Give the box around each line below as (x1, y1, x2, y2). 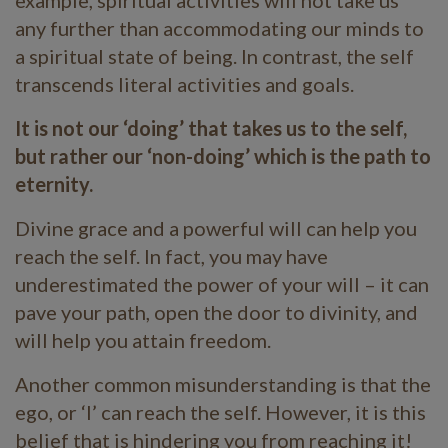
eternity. (15, 171, 93, 196)
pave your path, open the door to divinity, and (15, 299, 418, 324)
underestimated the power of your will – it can (15, 271, 429, 296)
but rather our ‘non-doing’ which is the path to (15, 143, 431, 168)
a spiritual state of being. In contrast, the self (15, 43, 414, 68)
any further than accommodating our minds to (15, 15, 424, 40)
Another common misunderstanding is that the (15, 371, 431, 396)
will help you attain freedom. (15, 327, 271, 352)
